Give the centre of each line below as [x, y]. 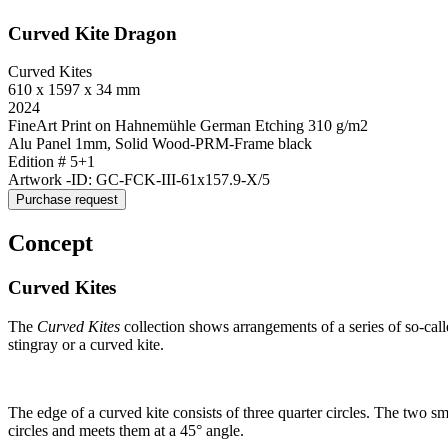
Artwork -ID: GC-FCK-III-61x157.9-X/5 [139, 180]
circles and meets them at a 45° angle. [126, 430]
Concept [50, 243]
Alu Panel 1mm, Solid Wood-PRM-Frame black [160, 144]
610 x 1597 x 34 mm [74, 90]
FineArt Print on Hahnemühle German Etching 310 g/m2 [188, 126]
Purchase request [67, 200]
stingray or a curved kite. [86, 344]
